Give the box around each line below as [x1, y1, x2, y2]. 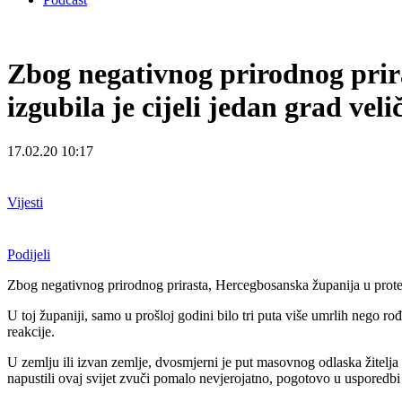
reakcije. [7, 323, 55, 339]
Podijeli [7, 246, 50, 262]
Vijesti [7, 195, 43, 211]
